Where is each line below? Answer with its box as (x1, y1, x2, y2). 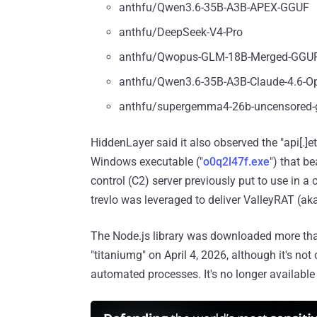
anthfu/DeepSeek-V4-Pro (119, 25, 243, 39)
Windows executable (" (91, 155, 203, 168)
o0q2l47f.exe (203, 155, 270, 168)
